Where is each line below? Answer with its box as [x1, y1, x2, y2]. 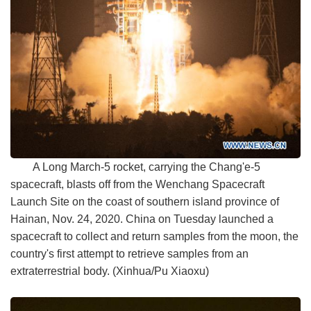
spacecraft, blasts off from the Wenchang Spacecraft [10, 178, 264, 191]
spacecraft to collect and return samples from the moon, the [10, 230, 299, 243]
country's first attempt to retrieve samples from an [10, 248, 249, 260]
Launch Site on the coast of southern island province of [10, 196, 279, 208]
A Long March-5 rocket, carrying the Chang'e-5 [33, 161, 260, 174]
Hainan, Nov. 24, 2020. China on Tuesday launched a [10, 213, 274, 226]
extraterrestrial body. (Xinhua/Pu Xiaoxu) [10, 265, 209, 278]
